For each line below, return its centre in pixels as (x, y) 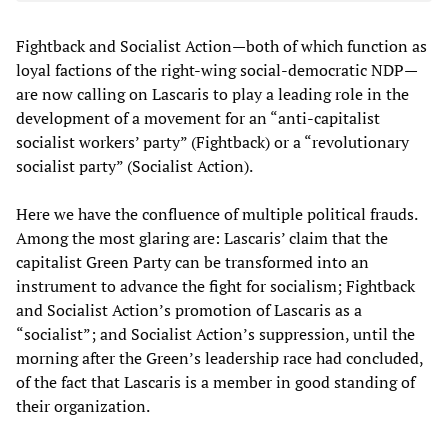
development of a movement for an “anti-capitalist (198, 118)
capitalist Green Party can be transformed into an (192, 262)
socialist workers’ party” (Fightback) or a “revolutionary (212, 142)
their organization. (83, 406)
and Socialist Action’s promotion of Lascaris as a (189, 310)
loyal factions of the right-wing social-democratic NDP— (217, 70)
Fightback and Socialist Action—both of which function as (221, 46)
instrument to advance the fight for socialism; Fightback (215, 286)
